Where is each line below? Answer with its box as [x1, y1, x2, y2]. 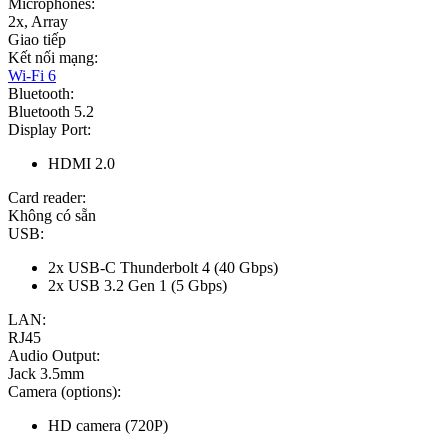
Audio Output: [8, 347, 100, 365]
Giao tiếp [8, 31, 66, 49]
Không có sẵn [8, 207, 96, 225]
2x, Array [8, 13, 68, 31]
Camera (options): [8, 383, 121, 401]
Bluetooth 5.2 [8, 103, 94, 121]
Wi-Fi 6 [8, 67, 56, 85]
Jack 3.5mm [8, 365, 84, 383]
